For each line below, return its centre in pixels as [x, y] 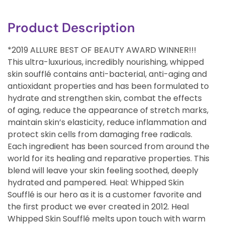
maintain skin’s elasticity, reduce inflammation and [107, 122]
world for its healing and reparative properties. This [108, 158]
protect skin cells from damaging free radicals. [100, 134]
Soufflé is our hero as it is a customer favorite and [104, 194]
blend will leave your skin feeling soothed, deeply [103, 170]
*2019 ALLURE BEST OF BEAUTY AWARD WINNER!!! [102, 50]
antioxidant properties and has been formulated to [108, 86]
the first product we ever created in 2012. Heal [98, 206]
